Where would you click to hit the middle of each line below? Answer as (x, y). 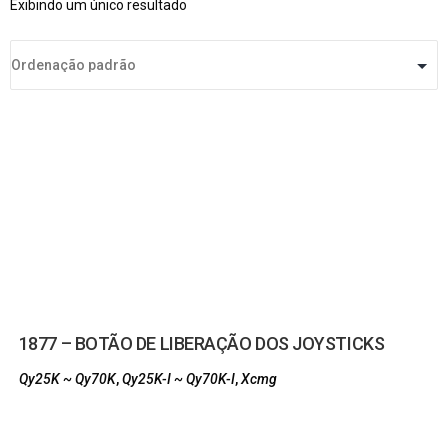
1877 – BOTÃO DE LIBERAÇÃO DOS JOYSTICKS (201, 343)
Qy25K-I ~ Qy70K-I (178, 379)
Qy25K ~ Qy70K (67, 379)
